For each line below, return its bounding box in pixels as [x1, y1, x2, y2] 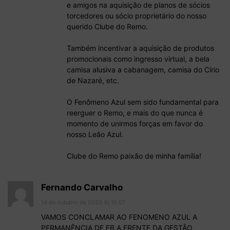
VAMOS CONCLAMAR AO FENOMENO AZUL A [41, 212, 197, 221]
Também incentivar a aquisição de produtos [67, 43, 214, 52]
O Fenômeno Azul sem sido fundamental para [67, 97, 219, 106]
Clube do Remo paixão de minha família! [67, 151, 201, 160]
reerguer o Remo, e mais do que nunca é [67, 108, 203, 117]
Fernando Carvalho [41, 182, 123, 193]
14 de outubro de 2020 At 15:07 [41, 198, 125, 206]
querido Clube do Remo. [67, 22, 148, 31]
